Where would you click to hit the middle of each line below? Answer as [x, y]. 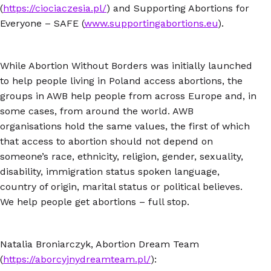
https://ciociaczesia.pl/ [55, 8]
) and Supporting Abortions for [178, 8]
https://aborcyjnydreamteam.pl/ [77, 259]
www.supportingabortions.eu [151, 23]
